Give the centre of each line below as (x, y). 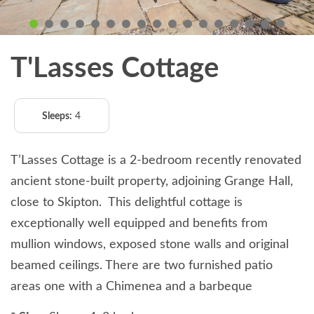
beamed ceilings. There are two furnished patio (142, 266)
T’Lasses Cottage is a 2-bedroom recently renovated (156, 161)
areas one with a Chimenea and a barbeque (131, 287)
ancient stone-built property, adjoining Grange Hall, (152, 182)
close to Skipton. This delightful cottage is (127, 203)
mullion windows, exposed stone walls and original (150, 245)
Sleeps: (57, 117)
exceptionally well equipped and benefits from (139, 224)
